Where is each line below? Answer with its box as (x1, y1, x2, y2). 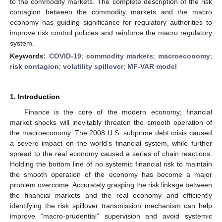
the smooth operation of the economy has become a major (10, 170, 212, 178)
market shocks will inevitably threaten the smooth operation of (10, 118, 212, 126)
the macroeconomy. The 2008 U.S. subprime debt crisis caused (10, 128, 212, 137)
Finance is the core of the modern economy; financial (24, 108, 212, 116)
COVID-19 (49, 52, 81, 60)
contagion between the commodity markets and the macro (10, 7, 212, 16)
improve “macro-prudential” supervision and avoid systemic (10, 212, 212, 220)
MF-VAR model (127, 62, 177, 70)
